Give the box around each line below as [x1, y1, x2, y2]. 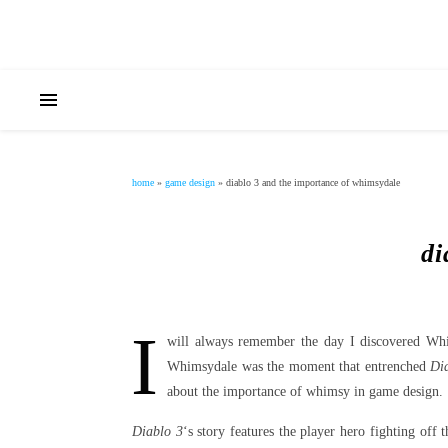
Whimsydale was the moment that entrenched [167, 359, 431, 374]
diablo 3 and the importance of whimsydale [226, 177, 400, 188]
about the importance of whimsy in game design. [167, 384, 443, 399]
